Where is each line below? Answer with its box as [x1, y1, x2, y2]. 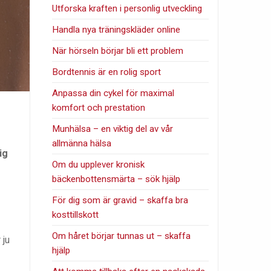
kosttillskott [52, 209, 99, 220]
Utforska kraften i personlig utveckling [52, 2, 203, 14]
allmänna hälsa [52, 137, 112, 149]
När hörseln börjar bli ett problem [52, 45, 184, 56]
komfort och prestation [52, 102, 146, 113]
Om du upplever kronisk [52, 158, 145, 170]
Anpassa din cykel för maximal [52, 87, 175, 99]
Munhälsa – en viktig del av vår [52, 123, 174, 134]
